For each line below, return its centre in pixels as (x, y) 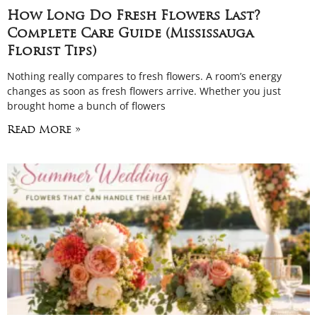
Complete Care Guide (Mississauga (130, 34)
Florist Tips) (52, 52)
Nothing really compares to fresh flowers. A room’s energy (144, 76)
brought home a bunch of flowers (86, 106)
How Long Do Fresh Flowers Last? (134, 17)
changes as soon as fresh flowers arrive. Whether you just (144, 91)
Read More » (44, 131)
